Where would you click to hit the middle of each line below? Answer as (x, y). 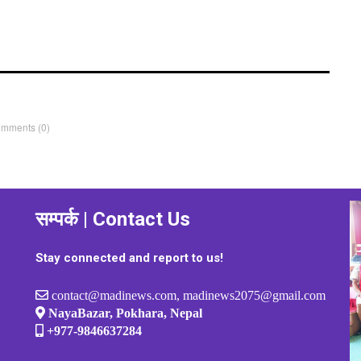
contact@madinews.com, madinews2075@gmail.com (187, 295)
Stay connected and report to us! (129, 257)
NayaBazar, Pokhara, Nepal (124, 312)
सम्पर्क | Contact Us (113, 219)
